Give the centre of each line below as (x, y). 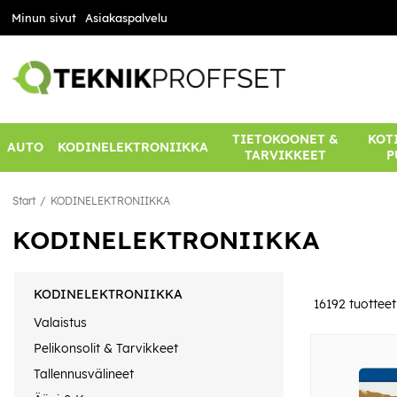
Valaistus (60, 322)
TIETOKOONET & (285, 140)
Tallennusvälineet (84, 374)
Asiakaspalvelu (126, 18)
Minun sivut (43, 18)
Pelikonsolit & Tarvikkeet (106, 348)
